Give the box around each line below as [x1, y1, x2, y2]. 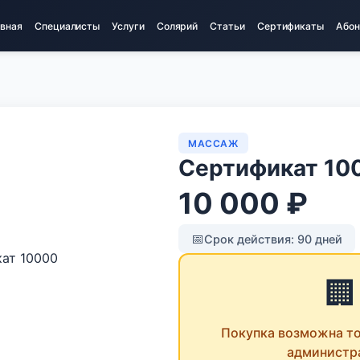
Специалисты [35, 19, 100, 32]
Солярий [156, 19, 198, 32]
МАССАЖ [188, 137, 239, 149]
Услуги [112, 19, 145, 32]
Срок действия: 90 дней [204, 231, 342, 246]
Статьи [210, 19, 245, 32]
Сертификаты [257, 19, 324, 32]
